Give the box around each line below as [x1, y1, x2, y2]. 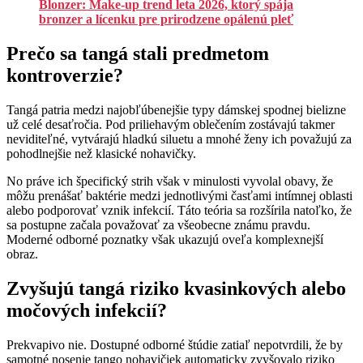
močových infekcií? [6, 299, 167, 321]
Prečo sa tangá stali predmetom [6, 43, 269, 65]
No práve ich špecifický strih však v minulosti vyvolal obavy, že [6, 174, 333, 189]
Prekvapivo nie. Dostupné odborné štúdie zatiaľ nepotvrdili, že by [6, 337, 343, 352]
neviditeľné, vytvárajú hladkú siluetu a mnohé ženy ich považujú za [6, 132, 352, 147]
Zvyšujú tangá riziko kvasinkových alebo [6, 277, 346, 299]
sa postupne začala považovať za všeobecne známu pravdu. [6, 218, 310, 233]
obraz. [6, 247, 38, 262]
